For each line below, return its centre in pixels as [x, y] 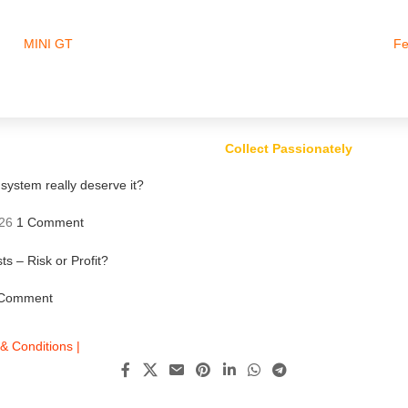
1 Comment [50, 223]
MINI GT [48, 44]
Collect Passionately [289, 148]
